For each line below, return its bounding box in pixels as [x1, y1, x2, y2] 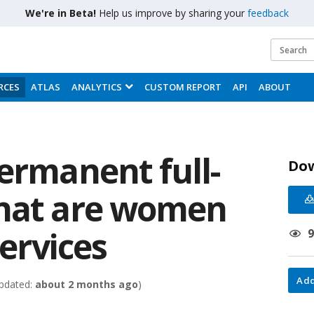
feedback [247, 6, 289, 20]
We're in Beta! [25, 6, 99, 20]
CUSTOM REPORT [144, 81, 221, 93]
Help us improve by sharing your [99, 6, 247, 20]
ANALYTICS [71, 81, 122, 93]
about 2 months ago [35, 278, 138, 291]
